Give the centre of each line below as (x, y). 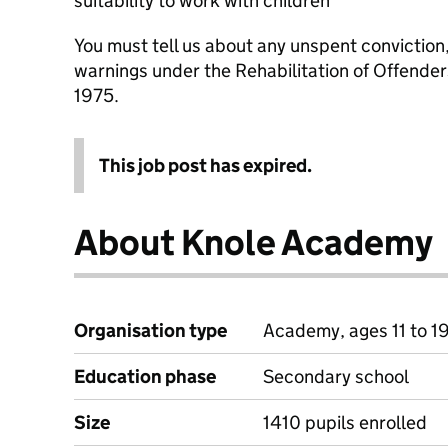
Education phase (145, 376)
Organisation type (150, 330)
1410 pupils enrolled (345, 422)
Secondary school (336, 376)
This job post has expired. (205, 165)
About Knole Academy (253, 242)
